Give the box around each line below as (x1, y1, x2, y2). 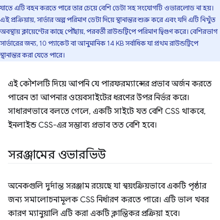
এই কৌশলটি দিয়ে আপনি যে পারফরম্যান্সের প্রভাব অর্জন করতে (8, 79, 212, 89)
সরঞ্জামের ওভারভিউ (8, 147, 106, 162)
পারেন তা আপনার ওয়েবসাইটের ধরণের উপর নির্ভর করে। (8, 92, 190, 103)
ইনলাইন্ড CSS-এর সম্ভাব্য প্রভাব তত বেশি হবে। (8, 120, 157, 130)
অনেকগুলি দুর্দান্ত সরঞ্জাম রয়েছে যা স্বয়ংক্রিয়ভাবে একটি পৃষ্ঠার (8, 181, 206, 191)
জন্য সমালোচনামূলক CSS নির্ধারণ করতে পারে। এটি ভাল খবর (8, 194, 209, 205)
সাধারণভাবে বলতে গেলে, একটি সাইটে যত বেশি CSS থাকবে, (8, 106, 206, 116)
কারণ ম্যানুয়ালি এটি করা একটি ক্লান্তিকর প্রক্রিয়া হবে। (8, 208, 180, 219)
